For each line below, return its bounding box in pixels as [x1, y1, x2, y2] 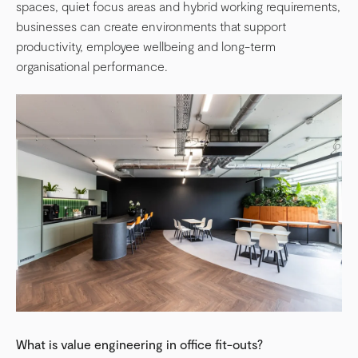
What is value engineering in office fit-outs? [16, 336, 263, 352]
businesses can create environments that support [16, 18, 286, 34]
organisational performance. [16, 58, 168, 74]
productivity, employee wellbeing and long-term [16, 38, 276, 54]
